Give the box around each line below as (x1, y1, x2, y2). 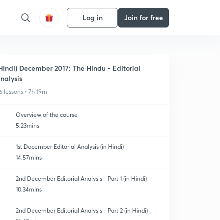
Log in (82, 13, 103, 22)
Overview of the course (16, 111, 78, 118)
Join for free (124, 13, 163, 22)
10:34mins (16, 186, 42, 193)
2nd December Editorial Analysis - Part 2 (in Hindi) (16, 207, 148, 214)
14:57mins (16, 154, 42, 161)
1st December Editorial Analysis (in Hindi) (16, 143, 124, 150)
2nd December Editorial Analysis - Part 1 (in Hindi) (16, 175, 147, 182)
